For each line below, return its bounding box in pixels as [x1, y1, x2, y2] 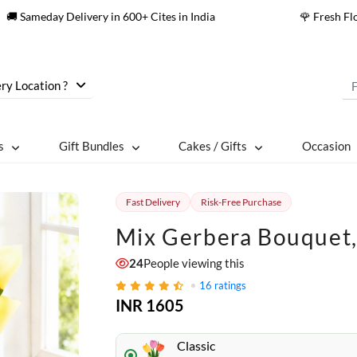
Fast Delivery [125, 196, 180, 208]
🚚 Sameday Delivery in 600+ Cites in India [6, 10, 216, 23]
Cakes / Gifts [178, 139, 248, 153]
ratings [214, 279, 246, 292]
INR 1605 [115, 296, 184, 315]
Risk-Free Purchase [200, 196, 281, 208]
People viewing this [143, 256, 245, 270]
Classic [176, 338, 215, 353]
